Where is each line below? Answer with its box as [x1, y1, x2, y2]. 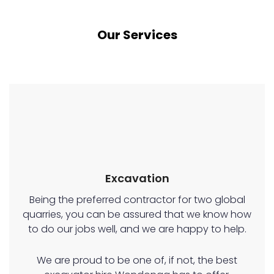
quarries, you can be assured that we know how [23, 207, 251, 222]
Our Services [97, 26, 177, 44]
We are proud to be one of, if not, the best [37, 253, 237, 268]
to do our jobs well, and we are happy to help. [28, 222, 246, 237]
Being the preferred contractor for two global [29, 193, 245, 207]
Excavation [105, 171, 169, 187]
